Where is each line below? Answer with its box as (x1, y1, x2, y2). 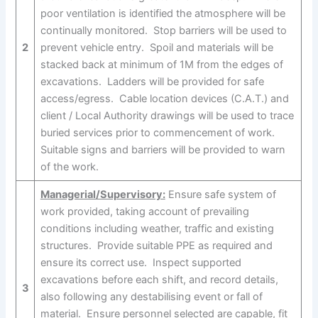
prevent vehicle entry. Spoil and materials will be (40, 40, 273, 54)
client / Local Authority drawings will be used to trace (40, 109, 294, 122)
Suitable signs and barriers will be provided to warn (40, 143, 285, 156)
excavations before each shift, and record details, (40, 273, 278, 286)
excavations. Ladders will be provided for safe (40, 75, 264, 88)
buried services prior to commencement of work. (40, 126, 278, 139)
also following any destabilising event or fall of (40, 290, 263, 303)
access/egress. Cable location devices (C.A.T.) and (40, 92, 289, 105)
